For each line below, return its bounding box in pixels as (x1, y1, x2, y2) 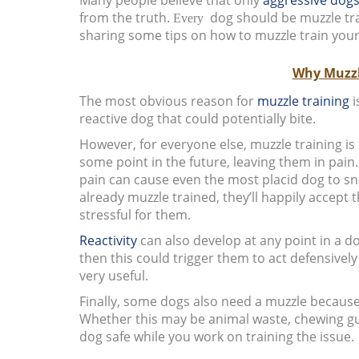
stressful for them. (79, 205, 191, 224)
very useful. (79, 266, 148, 284)
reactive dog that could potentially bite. (79, 109, 316, 127)
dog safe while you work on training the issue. (79, 327, 354, 345)
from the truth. (79, 8, 173, 26)
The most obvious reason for (79, 91, 257, 110)
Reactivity (79, 231, 137, 249)
